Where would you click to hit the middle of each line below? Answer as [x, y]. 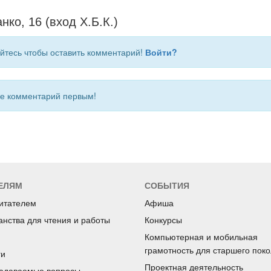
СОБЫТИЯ [167, 186]
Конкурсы [163, 220]
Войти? [161, 52]
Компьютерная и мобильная [201, 237]
